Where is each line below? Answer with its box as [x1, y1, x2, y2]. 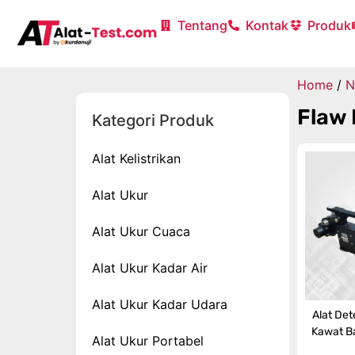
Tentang [177, 17, 227, 33]
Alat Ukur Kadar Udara [92, 296, 227, 312]
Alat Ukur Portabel [92, 333, 204, 349]
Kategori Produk [92, 111, 214, 130]
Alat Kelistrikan [92, 151, 181, 166]
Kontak [246, 17, 288, 33]
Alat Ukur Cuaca [92, 223, 190, 239]
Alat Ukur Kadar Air [92, 260, 208, 276]
